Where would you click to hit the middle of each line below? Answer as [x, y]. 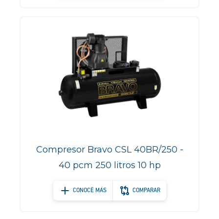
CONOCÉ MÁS [89, 191]
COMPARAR [146, 191]
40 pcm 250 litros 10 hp [109, 165]
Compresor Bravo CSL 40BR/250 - [109, 150]
